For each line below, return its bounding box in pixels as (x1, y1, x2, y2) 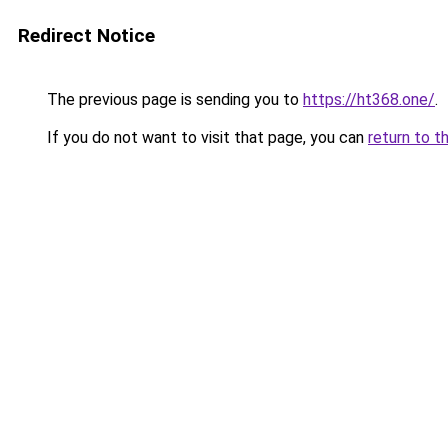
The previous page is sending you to (43, 90, 303, 109)
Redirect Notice (18, 24, 155, 47)
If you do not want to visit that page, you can (43, 128, 368, 147)
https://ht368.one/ (303, 90, 435, 109)
